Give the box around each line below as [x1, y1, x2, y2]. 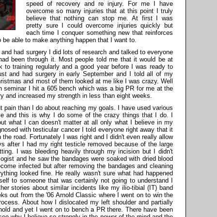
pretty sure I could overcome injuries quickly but [26, 22, 173, 30]
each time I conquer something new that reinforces [26, 29, 173, 37]
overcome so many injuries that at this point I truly [26, 7, 173, 15]
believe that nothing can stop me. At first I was [26, 15, 173, 22]
